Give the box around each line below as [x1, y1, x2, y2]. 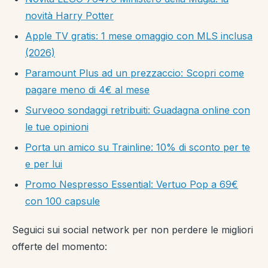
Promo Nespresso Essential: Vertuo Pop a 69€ [25, 178, 238, 190]
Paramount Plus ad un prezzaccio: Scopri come [25, 66, 244, 79]
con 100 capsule [25, 194, 100, 207]
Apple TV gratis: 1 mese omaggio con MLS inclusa [25, 29, 252, 42]
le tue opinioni [25, 120, 89, 133]
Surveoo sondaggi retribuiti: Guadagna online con [25, 103, 250, 116]
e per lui [25, 157, 62, 170]
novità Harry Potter [25, 9, 114, 22]
